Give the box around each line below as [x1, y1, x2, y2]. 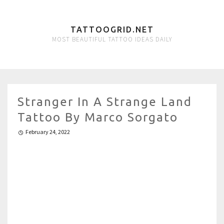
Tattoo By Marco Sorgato [17, 110, 178, 124]
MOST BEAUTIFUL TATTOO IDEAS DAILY [52, 35, 172, 43]
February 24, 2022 [25, 128, 70, 135]
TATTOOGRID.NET [70, 25, 154, 34]
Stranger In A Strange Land [17, 95, 192, 108]
